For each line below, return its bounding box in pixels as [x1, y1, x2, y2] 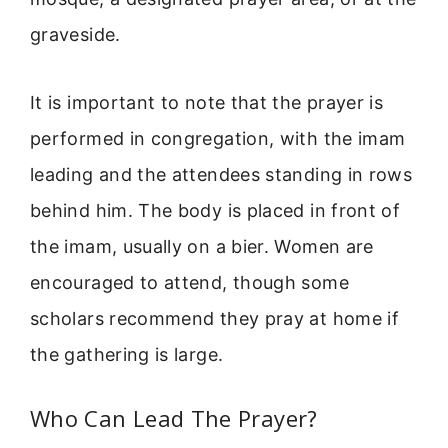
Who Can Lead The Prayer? [30, 403, 318, 434]
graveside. [30, 23, 121, 45]
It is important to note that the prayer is [30, 91, 384, 113]
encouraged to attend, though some [30, 271, 349, 293]
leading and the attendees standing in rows [30, 163, 413, 185]
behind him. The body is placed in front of [30, 199, 401, 221]
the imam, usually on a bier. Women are [30, 235, 374, 257]
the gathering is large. [30, 343, 224, 365]
